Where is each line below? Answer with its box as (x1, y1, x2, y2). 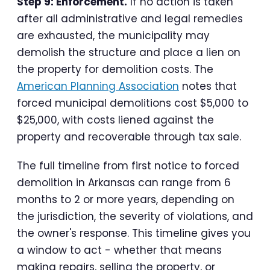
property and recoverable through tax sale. (17, 130, 241, 145)
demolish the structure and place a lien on (17, 45, 240, 60)
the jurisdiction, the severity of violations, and (17, 209, 253, 224)
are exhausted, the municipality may (17, 28, 210, 43)
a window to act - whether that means (17, 243, 222, 258)
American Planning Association (17, 79, 179, 94)
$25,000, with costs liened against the (17, 113, 214, 128)
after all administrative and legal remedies (17, 11, 243, 27)
